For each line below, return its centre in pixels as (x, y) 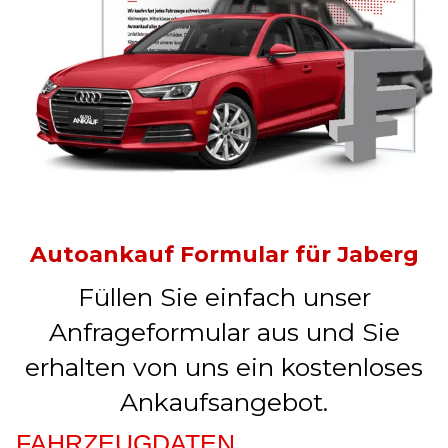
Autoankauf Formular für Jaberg (224, 254)
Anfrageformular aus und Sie (224, 331)
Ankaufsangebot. (224, 401)
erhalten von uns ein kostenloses (224, 366)
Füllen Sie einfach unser (224, 296)
